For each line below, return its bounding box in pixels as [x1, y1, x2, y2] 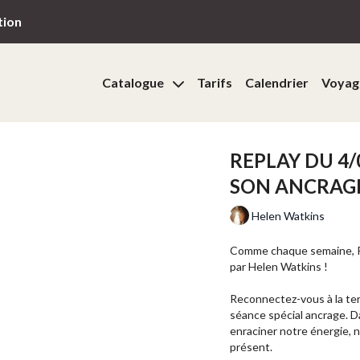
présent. [230, 340, 272, 354]
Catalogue [101, 75, 166, 90]
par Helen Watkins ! [230, 260, 328, 273]
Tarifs [196, 75, 232, 90]
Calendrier [244, 75, 309, 90]
